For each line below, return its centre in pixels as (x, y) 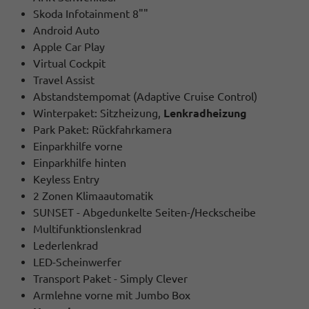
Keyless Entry (66, 179)
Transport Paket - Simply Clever (110, 278)
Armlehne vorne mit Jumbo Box (112, 295)
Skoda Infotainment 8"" (91, 13)
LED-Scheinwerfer (77, 262)
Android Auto (66, 30)
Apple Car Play (69, 47)
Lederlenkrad (66, 245)
